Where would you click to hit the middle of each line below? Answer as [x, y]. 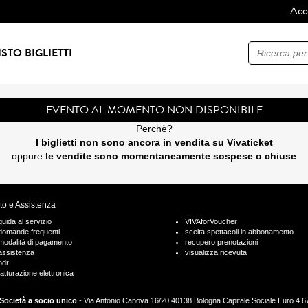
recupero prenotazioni [221, 242]
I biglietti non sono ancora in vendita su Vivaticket [154, 143]
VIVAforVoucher [211, 222]
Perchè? [154, 129]
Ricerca [264, 48]
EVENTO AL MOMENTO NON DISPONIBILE [154, 110]
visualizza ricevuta [216, 253]
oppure [29, 156]
